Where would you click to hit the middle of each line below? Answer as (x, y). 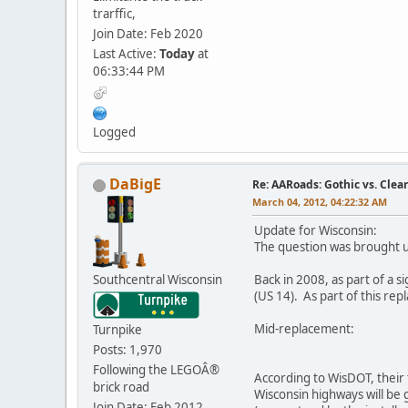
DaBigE (135, 184)
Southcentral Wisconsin (158, 280)
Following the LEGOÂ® (156, 370)
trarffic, (114, 14)
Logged (114, 133)
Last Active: (126, 54)
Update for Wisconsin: (316, 231)
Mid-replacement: (304, 329)
